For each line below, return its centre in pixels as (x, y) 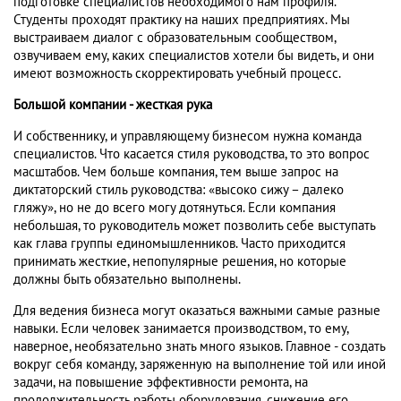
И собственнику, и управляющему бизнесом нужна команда (188, 137)
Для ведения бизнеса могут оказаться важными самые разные (197, 311)
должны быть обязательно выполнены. (127, 280)
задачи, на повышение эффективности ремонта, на (161, 383)
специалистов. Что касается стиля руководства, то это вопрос (192, 154)
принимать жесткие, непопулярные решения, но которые (180, 262)
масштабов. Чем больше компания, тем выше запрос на (176, 172)
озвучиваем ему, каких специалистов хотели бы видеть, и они (194, 56)
